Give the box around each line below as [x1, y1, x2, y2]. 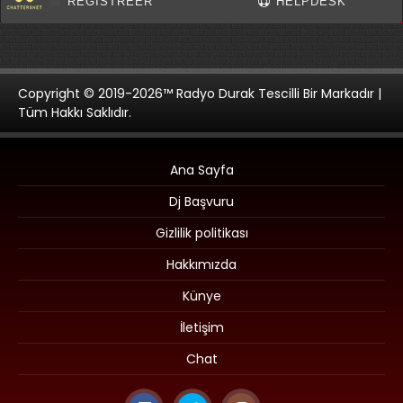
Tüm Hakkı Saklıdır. [18, 103, 131, 121]
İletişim [179, 318, 224, 336]
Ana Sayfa [169, 161, 234, 179]
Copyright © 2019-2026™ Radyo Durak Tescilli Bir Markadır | [18, 84, 381, 103]
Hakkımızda [166, 255, 237, 273]
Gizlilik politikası [155, 224, 248, 242]
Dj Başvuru [169, 193, 234, 210]
